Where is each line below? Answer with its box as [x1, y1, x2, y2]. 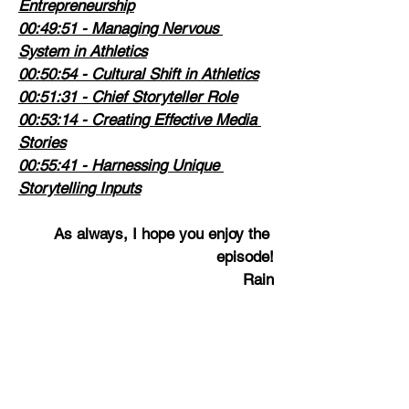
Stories [18, 132, 66, 152]
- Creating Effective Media [77, 110, 261, 129]
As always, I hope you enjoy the [54, 224, 274, 243]
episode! [216, 246, 274, 266]
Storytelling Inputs [18, 178, 141, 197]
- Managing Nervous [77, 18, 223, 37]
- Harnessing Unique [77, 155, 224, 174]
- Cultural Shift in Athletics [77, 64, 258, 83]
